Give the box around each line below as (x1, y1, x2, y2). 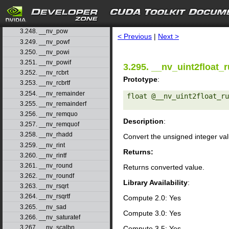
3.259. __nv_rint (19, 141, 65, 149)
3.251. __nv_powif (19, 59, 71, 66)
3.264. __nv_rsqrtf (19, 193, 70, 200)
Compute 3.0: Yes (123, 209, 181, 217)
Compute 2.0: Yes (123, 193, 181, 202)
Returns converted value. (123, 163, 204, 171)
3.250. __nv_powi (19, 48, 70, 56)
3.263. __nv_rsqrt (19, 182, 68, 190)
